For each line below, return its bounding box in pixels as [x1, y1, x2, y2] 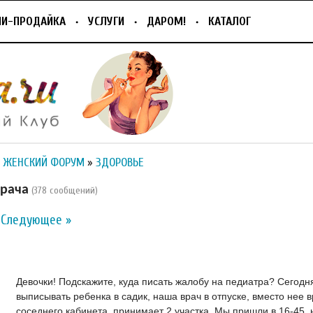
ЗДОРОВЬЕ [96, 156, 144, 170]
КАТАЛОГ [208, 15, 251, 28]
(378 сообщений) [31, 184, 98, 196]
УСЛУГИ [88, 15, 124, 28]
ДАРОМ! [147, 15, 186, 28]
